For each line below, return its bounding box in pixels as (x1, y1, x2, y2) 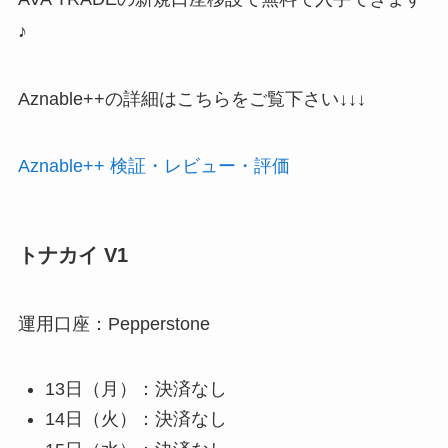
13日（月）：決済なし (44, 378, 227, 399)
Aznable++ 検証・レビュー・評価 (17, 156, 290, 177)
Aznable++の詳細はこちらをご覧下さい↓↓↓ (17, 88, 366, 109)
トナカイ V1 (17, 243, 128, 266)
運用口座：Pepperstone (17, 314, 210, 335)
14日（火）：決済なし (44, 409, 227, 430)
